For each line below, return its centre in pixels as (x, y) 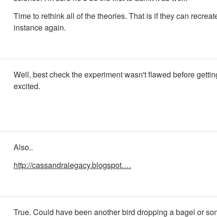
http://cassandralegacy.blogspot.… (72, 165)
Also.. (23, 147)
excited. (27, 86)
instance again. (40, 27)
